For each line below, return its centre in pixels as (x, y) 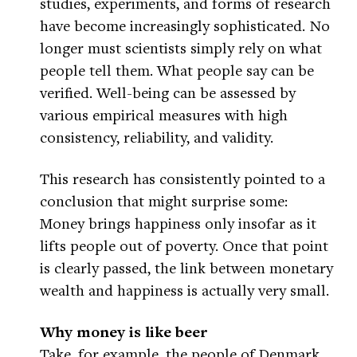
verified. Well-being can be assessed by (168, 92)
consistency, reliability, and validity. (157, 137)
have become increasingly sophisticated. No (185, 25)
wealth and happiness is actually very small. (184, 290)
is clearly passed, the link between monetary (186, 268)
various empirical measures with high (164, 115)
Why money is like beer (124, 332)
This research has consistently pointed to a (182, 178)
